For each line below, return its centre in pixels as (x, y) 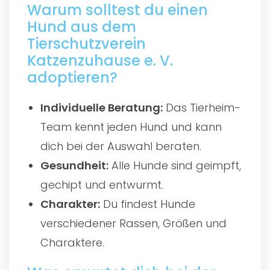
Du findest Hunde (148, 204)
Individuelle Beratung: (102, 107)
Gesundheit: (75, 165)
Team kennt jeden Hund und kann (131, 127)
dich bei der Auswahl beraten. (121, 146)
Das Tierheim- (202, 107)
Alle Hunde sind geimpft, (175, 165)
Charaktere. (73, 242)
